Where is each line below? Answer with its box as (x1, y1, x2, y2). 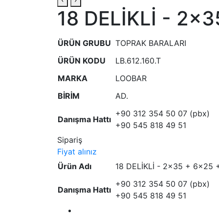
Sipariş (57, 135, 82, 145)
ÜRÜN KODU (58, 56, 106, 66)
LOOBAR (115, 73, 147, 83)
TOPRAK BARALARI (115, 38, 186, 48)
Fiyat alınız (57, 147, 97, 156)
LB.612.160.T (115, 56, 161, 66)
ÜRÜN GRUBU (58, 38, 111, 48)
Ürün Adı (58, 161, 91, 171)
